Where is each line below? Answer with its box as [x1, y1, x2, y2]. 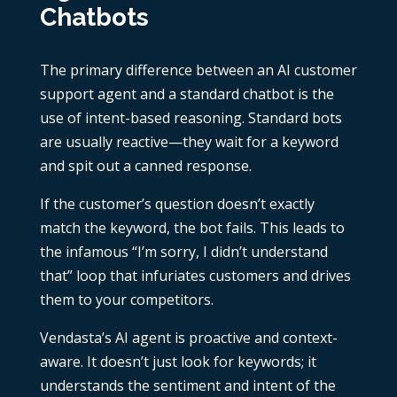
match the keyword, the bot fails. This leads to [39, 218, 345, 238]
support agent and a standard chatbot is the [39, 84, 334, 105]
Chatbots [39, 3, 149, 33]
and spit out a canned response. [39, 156, 252, 176]
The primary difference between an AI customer [39, 60, 357, 81]
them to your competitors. [39, 290, 214, 310]
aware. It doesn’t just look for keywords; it [39, 352, 316, 372]
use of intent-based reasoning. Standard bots [39, 108, 342, 128]
